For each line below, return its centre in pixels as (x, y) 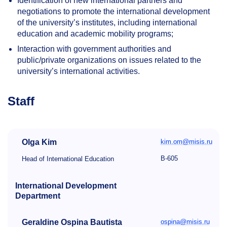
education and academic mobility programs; (96, 34)
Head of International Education (68, 159)
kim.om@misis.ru (186, 141)
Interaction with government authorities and (94, 49)
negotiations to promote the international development (114, 12)
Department (37, 196)
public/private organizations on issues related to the (109, 60)
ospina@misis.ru (185, 221)
